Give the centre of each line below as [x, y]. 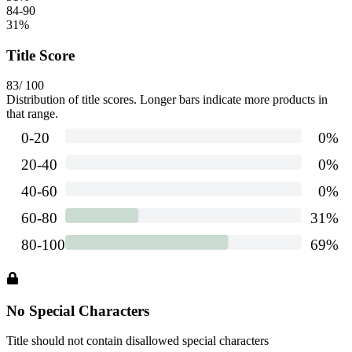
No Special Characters [78, 310]
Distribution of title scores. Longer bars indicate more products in [167, 100]
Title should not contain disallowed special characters [137, 341]
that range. [32, 114]
